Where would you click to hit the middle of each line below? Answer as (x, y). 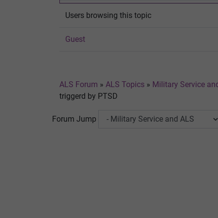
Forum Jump (74, 119)
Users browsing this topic (108, 15)
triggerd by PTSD (89, 96)
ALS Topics (125, 84)
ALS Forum (80, 84)
